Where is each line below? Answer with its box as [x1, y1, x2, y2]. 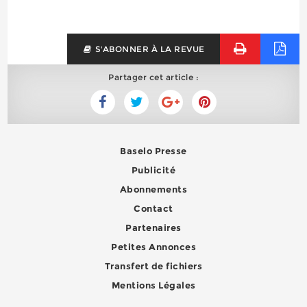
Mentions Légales [111, 280, 196, 291]
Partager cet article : [108, 72, 199, 83]
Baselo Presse [120, 145, 187, 157]
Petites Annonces [111, 241, 196, 253]
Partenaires [125, 222, 182, 234]
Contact [134, 203, 173, 214]
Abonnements [119, 184, 188, 195]
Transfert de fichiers [104, 260, 203, 272]
